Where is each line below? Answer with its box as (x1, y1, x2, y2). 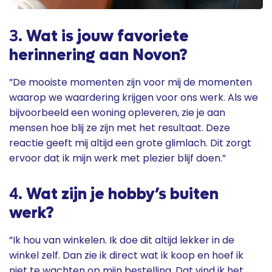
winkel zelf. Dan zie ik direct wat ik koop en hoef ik (9, 248, 243, 262)
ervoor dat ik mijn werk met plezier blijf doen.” (9, 151, 226, 165)
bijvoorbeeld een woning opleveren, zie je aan (9, 106, 225, 120)
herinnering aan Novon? (9, 45, 188, 66)
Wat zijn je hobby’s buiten (26, 184, 219, 205)
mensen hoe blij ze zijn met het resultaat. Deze (9, 121, 230, 135)
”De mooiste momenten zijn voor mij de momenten (9, 75, 252, 89)
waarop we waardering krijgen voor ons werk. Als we (9, 90, 258, 104)
